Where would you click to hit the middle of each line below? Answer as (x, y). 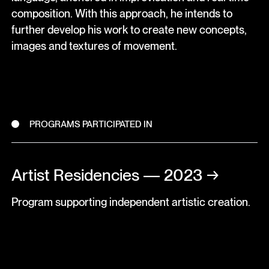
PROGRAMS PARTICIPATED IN (91, 124)
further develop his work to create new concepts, (129, 30)
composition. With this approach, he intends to (122, 14)
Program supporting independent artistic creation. (131, 202)
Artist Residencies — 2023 (107, 175)
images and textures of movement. (94, 46)
